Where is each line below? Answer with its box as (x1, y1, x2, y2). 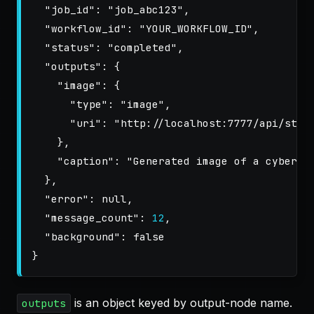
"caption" (57, 154, 114, 168)
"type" (70, 97, 108, 111)
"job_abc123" (108, 3, 184, 16)
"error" (45, 192, 89, 205)
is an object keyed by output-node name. (70, 296, 292, 310)
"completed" (108, 41, 177, 54)
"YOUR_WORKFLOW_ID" (139, 22, 253, 35)
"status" (45, 41, 95, 54)
